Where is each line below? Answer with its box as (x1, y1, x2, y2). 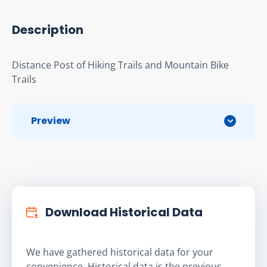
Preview (31, 113, 70, 128)
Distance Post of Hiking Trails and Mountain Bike (12, 58, 229, 72)
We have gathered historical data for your (26, 245, 213, 259)
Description (12, 21, 83, 38)
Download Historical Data (43, 203, 203, 221)
